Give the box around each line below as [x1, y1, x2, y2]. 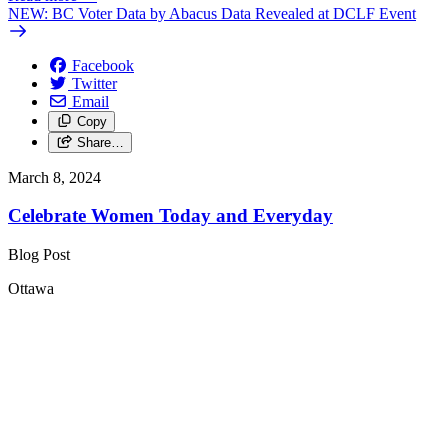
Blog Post [8, 245, 74, 263]
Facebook [72, 56, 134, 74]
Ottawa [8, 279, 54, 297]
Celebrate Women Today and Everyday [8, 205, 333, 227]
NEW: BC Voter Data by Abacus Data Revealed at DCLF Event [8, 4, 416, 22]
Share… [76, 134, 124, 150]
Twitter [72, 74, 117, 92]
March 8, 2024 [8, 168, 101, 186]
